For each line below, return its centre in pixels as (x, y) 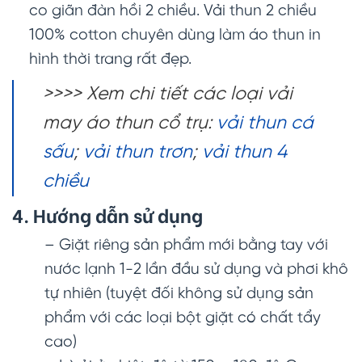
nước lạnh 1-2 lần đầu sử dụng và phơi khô (196, 270)
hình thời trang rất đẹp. (110, 60)
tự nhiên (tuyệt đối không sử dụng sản (179, 295)
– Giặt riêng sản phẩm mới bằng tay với (186, 246)
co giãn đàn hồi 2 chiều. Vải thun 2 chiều (173, 12)
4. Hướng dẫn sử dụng (107, 214)
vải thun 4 (244, 152)
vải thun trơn (138, 152)
